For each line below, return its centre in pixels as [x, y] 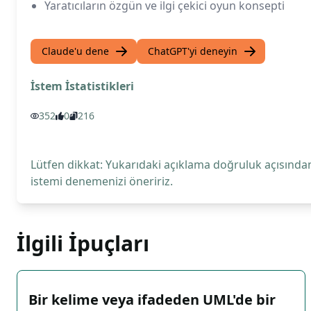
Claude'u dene [75, 51]
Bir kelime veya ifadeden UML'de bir [152, 300]
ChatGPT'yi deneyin [193, 51]
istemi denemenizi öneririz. [102, 181]
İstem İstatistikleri [82, 86]
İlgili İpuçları [83, 243]
